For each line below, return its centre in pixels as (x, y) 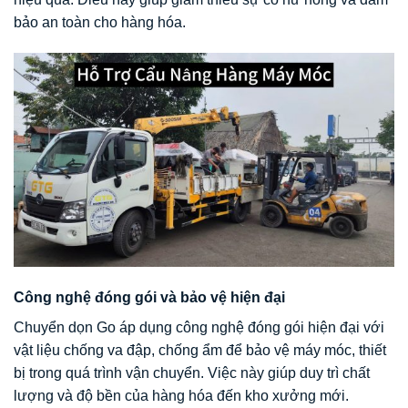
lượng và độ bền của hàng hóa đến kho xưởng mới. (181, 396)
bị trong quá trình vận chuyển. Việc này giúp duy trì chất (192, 373)
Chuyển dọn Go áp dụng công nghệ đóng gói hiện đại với (199, 328)
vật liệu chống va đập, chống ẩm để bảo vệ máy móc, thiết (200, 351)
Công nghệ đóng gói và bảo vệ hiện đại (149, 298)
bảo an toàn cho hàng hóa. (100, 22)
